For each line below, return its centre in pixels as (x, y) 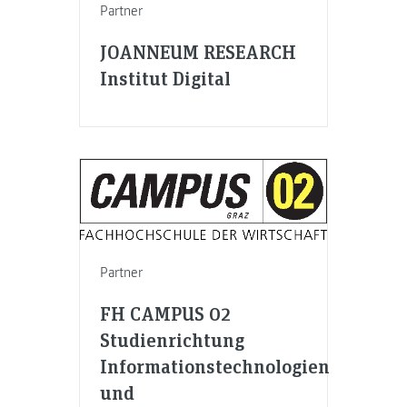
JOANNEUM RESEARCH (199, 52)
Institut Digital (166, 78)
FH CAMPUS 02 (166, 313)
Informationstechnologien (215, 366)
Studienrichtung (173, 340)
